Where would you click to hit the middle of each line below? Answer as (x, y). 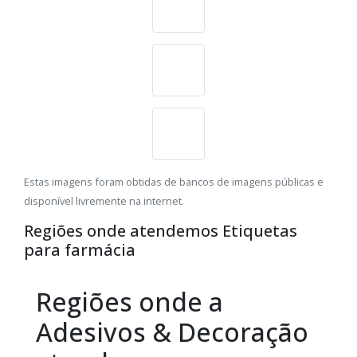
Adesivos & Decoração (172, 332)
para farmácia (80, 250)
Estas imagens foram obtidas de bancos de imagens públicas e (174, 182)
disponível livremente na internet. (104, 201)
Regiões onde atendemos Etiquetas (161, 231)
